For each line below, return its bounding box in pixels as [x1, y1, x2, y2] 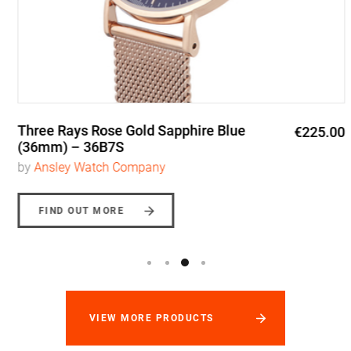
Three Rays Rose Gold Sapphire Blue [12, 122, 240, 139]
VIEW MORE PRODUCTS [89, 313, 214, 324]
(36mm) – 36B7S [12, 139, 118, 156]
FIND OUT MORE [33, 205, 119, 217]
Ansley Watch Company [28, 160, 160, 175]
